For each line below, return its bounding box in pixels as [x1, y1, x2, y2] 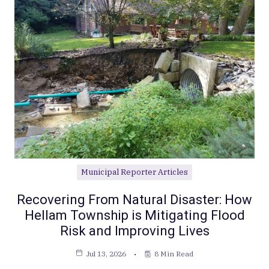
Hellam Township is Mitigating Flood [24, 207, 245, 223]
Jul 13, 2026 [86, 249, 126, 258]
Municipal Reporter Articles [81, 166, 188, 177]
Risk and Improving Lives [59, 223, 210, 238]
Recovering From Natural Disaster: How [17, 192, 252, 207]
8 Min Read [154, 249, 193, 258]
